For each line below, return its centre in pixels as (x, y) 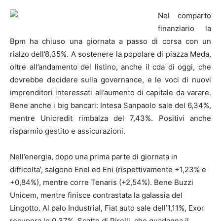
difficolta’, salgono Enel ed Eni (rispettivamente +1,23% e (108, 170)
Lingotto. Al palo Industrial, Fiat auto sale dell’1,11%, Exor (107, 208)
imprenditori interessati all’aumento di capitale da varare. (110, 93)
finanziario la (184, 29)
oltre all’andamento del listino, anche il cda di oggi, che (110, 67)
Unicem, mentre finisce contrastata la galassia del (96, 195)
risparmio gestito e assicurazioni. (68, 131)
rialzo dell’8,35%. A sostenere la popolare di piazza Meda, (110, 54)
